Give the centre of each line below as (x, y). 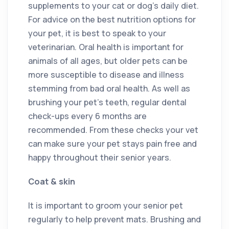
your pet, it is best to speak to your (97, 33)
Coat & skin (52, 181)
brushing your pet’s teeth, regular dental (107, 102)
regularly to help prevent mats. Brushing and (114, 219)
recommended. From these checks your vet (113, 130)
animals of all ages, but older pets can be (108, 61)
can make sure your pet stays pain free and (112, 143)
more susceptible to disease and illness (106, 74)
